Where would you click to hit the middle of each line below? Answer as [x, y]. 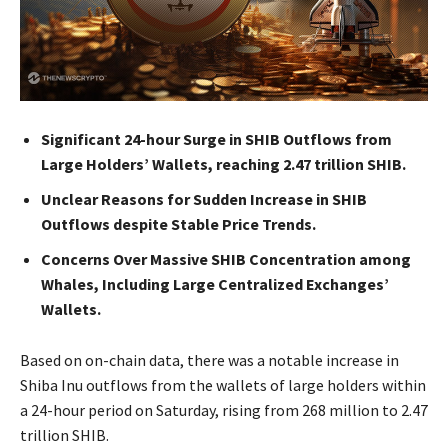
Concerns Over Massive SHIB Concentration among [226, 259]
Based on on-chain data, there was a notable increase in [209, 360]
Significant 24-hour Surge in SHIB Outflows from [216, 139]
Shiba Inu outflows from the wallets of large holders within [223, 385]
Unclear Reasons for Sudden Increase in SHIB [204, 199]
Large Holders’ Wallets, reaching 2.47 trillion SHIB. [223, 164]
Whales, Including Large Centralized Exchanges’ [215, 284]
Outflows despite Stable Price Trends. [178, 224]
